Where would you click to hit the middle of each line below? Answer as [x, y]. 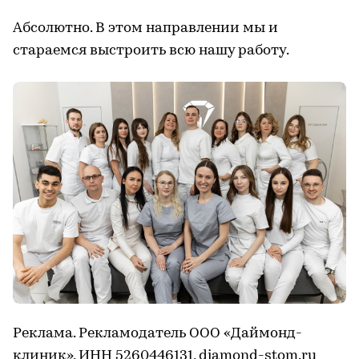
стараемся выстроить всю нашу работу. [151, 50]
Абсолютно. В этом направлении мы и [145, 28]
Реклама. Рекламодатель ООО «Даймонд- [157, 333]
